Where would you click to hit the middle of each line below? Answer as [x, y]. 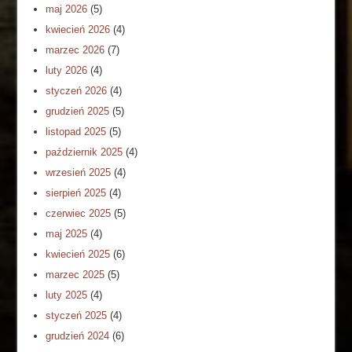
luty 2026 [67, 70]
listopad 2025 [76, 131]
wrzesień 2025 [79, 172]
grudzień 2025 [78, 111]
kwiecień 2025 [78, 254]
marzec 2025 [75, 274]
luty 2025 [67, 295]
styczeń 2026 [77, 90]
